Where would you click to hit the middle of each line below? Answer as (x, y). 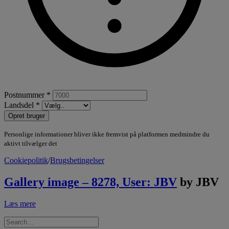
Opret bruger (27, 116)
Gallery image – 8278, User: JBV (90, 182)
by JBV (199, 182)
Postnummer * (27, 95)
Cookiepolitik (26, 161)
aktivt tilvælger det (31, 144)
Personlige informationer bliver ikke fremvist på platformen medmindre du (107, 134)
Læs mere (20, 204)
